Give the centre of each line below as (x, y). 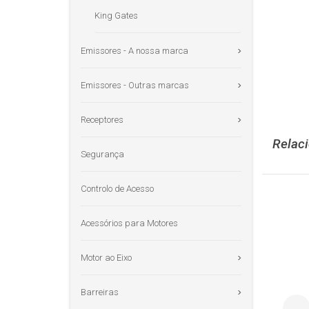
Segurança (102, 154)
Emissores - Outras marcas (135, 85)
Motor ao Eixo (106, 258)
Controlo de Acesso (117, 189)
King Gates (116, 16)
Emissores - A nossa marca (134, 51)
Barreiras (100, 292)
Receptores (102, 120)
